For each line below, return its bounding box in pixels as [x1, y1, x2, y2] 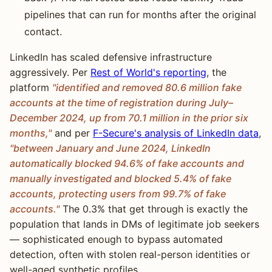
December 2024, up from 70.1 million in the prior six [10, 111, 248, 124]
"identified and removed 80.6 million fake [52, 81, 242, 93]
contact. [24, 25, 62, 38]
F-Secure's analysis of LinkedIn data [93, 126, 259, 139]
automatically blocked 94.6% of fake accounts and [10, 157, 244, 169]
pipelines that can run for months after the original [24, 8, 256, 21]
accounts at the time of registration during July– [10, 96, 233, 109]
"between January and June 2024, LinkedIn [10, 141, 211, 154]
